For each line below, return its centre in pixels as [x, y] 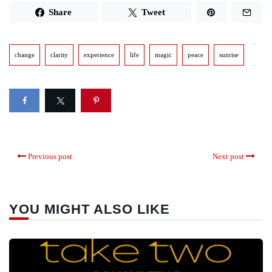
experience [99, 55]
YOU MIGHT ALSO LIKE [90, 209]
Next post [228, 156]
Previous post [50, 156]
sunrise [229, 55]
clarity [59, 55]
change [25, 55]
